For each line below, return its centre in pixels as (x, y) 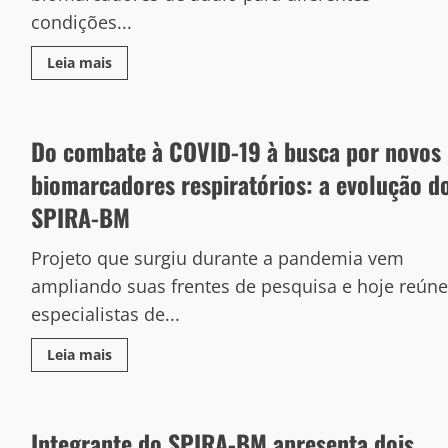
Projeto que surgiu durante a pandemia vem (217, 258)
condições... (81, 22)
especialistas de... (105, 314)
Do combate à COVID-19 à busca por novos (235, 151)
